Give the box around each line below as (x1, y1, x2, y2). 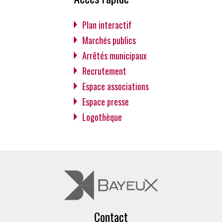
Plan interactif (82, 18, 132, 31)
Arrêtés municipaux (82, 49, 147, 62)
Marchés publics (82, 33, 136, 47)
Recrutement (82, 64, 126, 77)
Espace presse (82, 95, 129, 108)
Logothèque (82, 110, 122, 123)
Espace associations (82, 79, 149, 93)
